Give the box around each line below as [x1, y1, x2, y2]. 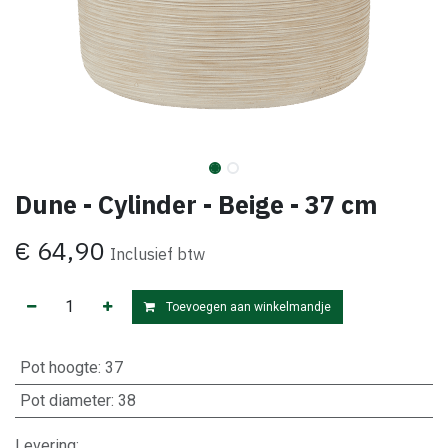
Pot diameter [19, 391, 111, 410]
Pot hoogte [19, 358, 98, 377]
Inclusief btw [110, 244, 205, 264]
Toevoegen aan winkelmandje [163, 300, 331, 314]
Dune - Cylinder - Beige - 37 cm [15, 188, 377, 221]
